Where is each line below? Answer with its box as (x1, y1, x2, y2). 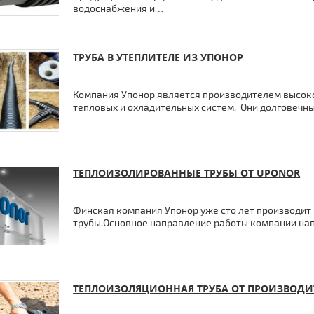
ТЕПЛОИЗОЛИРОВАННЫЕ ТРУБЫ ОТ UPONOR (73, 166, 301, 179)
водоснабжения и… (73, 2, 164, 14)
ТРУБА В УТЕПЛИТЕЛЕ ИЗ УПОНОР (73, 50, 244, 64)
